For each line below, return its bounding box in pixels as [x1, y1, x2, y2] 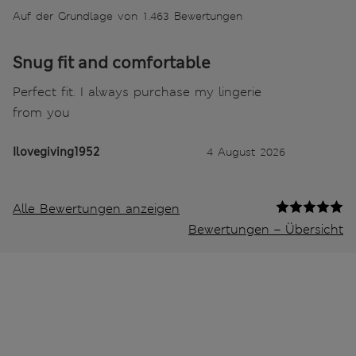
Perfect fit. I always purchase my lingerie [13, 83, 261, 101]
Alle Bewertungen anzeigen [13, 200, 180, 218]
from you [13, 104, 70, 122]
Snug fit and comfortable [13, 52, 211, 74]
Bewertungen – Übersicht [188, 221, 343, 238]
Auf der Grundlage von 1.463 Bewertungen [13, 9, 242, 24]
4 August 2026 [207, 145, 285, 160]
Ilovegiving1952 [13, 145, 99, 160]
